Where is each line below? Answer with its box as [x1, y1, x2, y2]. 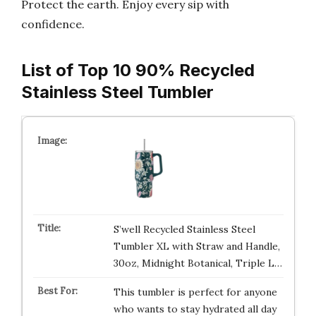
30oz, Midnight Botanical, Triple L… [113, 257, 282, 269]
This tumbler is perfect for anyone [113, 286, 277, 298]
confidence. [21, 17, 85, 31]
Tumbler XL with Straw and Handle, [113, 240, 280, 253]
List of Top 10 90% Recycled [21, 60, 255, 80]
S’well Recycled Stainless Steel [113, 223, 255, 236]
